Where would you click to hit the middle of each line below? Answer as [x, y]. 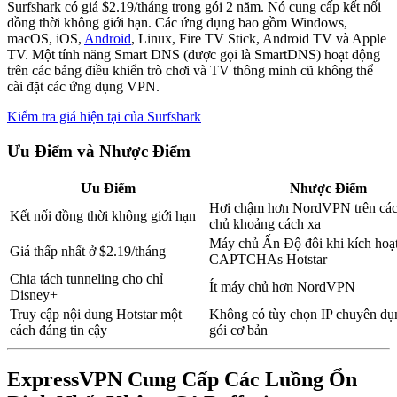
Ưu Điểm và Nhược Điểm [99, 152]
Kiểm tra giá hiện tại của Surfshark [104, 117]
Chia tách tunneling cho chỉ [86, 278]
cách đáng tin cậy [58, 330]
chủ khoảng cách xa [265, 223]
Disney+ [34, 294]
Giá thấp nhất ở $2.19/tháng [88, 251]
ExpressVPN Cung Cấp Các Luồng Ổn [182, 379]
